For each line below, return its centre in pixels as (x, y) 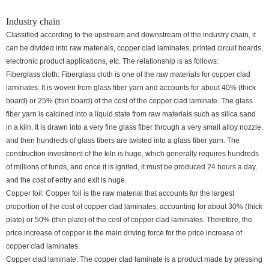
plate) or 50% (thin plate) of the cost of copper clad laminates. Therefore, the (129, 220)
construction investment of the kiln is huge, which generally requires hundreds (132, 154)
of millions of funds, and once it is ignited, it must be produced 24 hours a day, (131, 167)
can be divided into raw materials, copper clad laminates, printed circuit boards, (134, 48)
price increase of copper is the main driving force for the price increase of (124, 233)
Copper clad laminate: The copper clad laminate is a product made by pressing (134, 260)
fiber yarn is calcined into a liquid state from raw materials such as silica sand (131, 114)
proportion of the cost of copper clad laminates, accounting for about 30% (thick (134, 207)
